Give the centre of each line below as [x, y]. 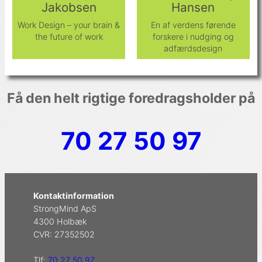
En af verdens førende [193, 25]
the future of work [69, 37]
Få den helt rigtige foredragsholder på [131, 99]
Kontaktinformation [74, 195]
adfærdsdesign [193, 49]
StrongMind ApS [65, 208]
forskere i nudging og [193, 37]
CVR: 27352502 [64, 234]
